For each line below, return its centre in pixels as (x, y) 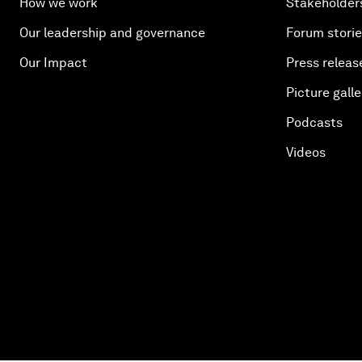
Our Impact (53, 63)
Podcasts (314, 122)
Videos (306, 152)
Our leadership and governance (112, 33)
